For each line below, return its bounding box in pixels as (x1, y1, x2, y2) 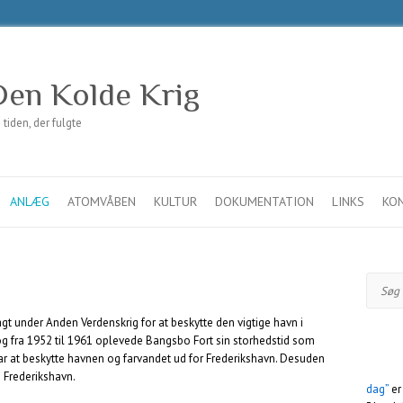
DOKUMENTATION (215, 193, 314, 210)
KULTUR (154, 193, 197, 210)
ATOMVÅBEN (67, 193, 136, 210)
